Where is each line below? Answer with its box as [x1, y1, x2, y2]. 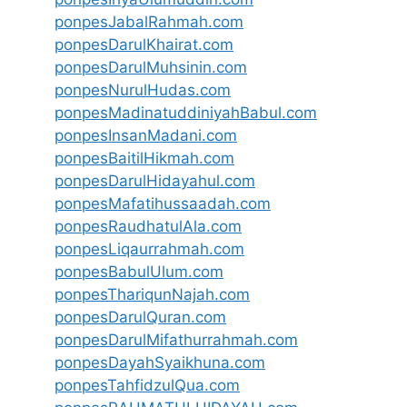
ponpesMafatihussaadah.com [55, 194, 271, 213]
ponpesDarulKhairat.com [55, 35, 233, 55]
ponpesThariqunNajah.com [55, 285, 250, 304]
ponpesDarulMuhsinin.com [55, 58, 247, 77]
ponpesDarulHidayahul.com [55, 172, 255, 191]
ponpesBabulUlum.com [55, 263, 223, 282]
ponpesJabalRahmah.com [55, 13, 243, 32]
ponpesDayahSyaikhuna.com [55, 353, 265, 372]
